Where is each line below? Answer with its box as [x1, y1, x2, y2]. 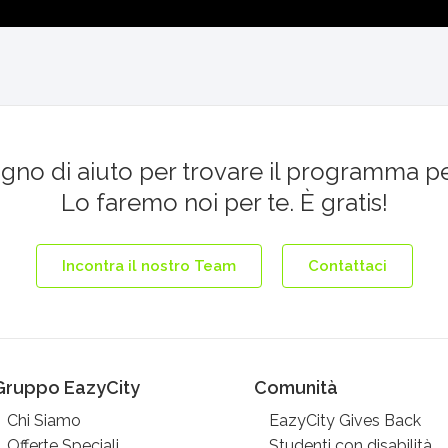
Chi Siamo [7, 411, 82, 430]
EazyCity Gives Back [268, 411, 421, 430]
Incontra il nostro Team [61, 257, 236, 275]
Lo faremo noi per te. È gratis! [60, 188, 388, 217]
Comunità [253, 377, 338, 398]
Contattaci [307, 257, 387, 275]
